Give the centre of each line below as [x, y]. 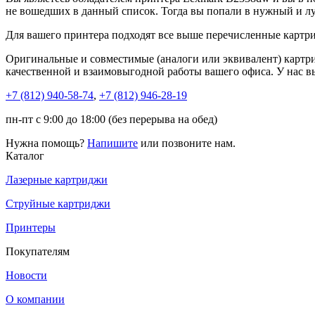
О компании [35, 299]
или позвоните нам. [187, 143]
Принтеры [31, 227]
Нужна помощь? [46, 143]
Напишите [112, 143]
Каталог [25, 155]
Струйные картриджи [58, 203]
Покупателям [38, 251]
